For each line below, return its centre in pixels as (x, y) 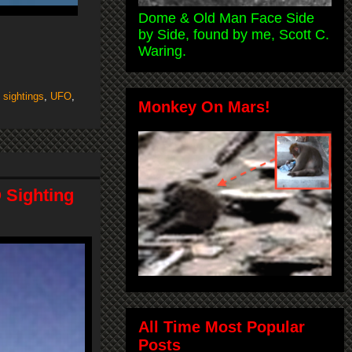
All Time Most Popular (222, 326)
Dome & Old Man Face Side (226, 18)
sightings (24, 97)
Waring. (162, 51)
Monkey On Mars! (204, 106)
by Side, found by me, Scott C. (234, 34)
